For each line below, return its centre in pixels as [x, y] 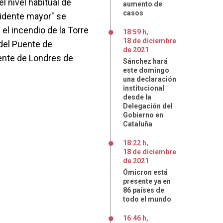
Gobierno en [143, 115]
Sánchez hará [145, 61]
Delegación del [148, 106]
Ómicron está [145, 172]
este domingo [146, 70]
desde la [137, 97]
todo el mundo [147, 199]
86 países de [144, 190]
